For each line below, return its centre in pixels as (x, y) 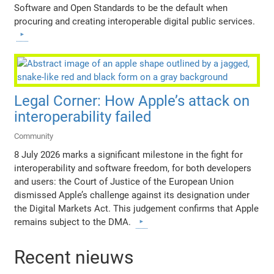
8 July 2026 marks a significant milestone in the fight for (129, 155)
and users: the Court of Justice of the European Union (124, 182)
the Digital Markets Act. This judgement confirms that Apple (137, 209)
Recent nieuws (74, 257)
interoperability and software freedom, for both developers (133, 168)
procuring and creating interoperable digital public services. (135, 22)
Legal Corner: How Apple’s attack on (132, 101)
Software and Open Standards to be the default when (121, 8)
